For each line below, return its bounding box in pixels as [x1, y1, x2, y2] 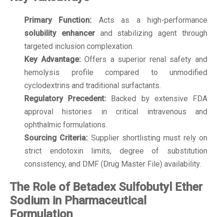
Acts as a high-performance [92, 15, 208, 25]
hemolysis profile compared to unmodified [24, 67, 207, 77]
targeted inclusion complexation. [24, 41, 134, 51]
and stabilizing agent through [94, 28, 208, 38]
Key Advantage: [24, 54, 81, 64]
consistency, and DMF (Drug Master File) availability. [24, 159, 201, 169]
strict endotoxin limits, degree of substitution [24, 146, 207, 155]
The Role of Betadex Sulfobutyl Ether [10, 180, 202, 194]
